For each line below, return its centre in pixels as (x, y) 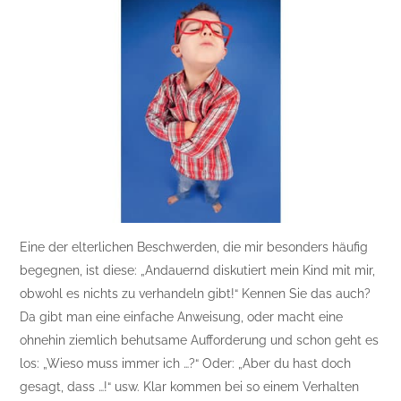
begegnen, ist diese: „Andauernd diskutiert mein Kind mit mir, (198, 271)
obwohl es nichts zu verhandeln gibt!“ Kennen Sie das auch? (196, 294)
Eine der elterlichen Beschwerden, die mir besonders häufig (194, 247)
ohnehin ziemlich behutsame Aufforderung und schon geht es (200, 341)
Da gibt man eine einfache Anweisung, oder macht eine (182, 317)
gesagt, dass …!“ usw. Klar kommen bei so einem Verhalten (190, 387)
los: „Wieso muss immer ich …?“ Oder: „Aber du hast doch (186, 364)
